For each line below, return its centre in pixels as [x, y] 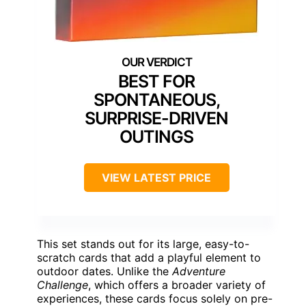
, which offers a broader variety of [177, 284]
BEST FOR [156, 81]
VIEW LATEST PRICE [156, 177]
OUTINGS [156, 136]
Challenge [62, 284]
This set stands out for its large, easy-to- [143, 244]
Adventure [199, 271]
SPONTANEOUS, [156, 99]
